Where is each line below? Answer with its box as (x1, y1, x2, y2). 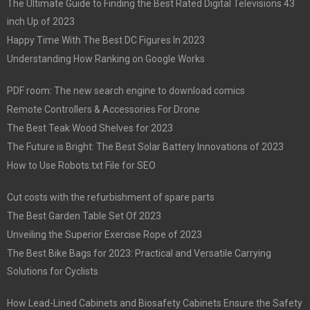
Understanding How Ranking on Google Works (7, 53, 205, 64)
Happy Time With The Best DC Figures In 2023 (7, 34, 205, 46)
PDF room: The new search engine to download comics (7, 84, 245, 96)
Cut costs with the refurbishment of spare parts (7, 191, 215, 203)
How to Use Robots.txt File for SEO (7, 159, 156, 171)
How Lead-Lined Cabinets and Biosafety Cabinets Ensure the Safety (7, 297, 302, 309)
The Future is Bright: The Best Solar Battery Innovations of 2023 (7, 140, 284, 152)
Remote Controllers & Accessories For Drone (7, 103, 200, 115)
